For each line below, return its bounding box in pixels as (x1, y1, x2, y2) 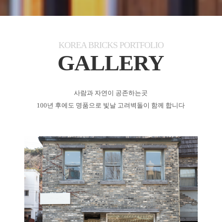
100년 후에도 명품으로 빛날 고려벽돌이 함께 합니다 (37, 102, 185, 110)
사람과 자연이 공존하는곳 (74, 89, 148, 97)
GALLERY (57, 51, 165, 76)
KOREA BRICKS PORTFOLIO (58, 40, 164, 51)
